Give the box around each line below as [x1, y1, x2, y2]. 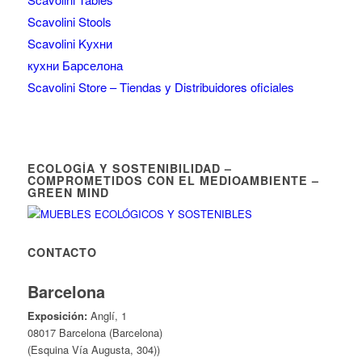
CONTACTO [27, 243, 97, 260]
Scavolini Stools [27, 12, 112, 30]
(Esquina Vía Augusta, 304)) [27, 341, 160, 357]
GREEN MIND [27, 183, 109, 200]
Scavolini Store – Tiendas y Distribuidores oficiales [27, 78, 294, 95]
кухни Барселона [27, 56, 123, 74]
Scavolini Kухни [27, 34, 112, 52]
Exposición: [27, 307, 87, 323]
